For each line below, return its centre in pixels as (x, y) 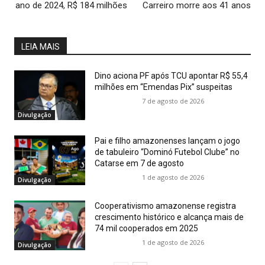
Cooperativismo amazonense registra (165, 206)
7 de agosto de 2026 (173, 101)
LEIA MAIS (41, 47)
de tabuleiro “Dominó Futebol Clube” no (167, 152)
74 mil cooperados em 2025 (146, 229)
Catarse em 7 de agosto (139, 164)
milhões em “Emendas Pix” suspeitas (164, 87)
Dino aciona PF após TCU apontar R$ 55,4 (171, 76)
